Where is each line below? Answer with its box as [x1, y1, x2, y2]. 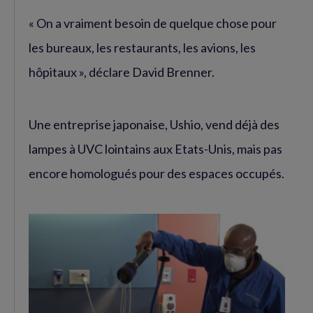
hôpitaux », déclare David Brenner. [29, 64, 214, 80]
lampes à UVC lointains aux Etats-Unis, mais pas [29, 140, 282, 156]
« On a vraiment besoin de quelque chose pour [29, 15, 277, 31]
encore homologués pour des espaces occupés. [29, 165, 284, 181]
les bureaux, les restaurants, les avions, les [29, 39, 256, 55]
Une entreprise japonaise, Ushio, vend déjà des [29, 116, 279, 132]
